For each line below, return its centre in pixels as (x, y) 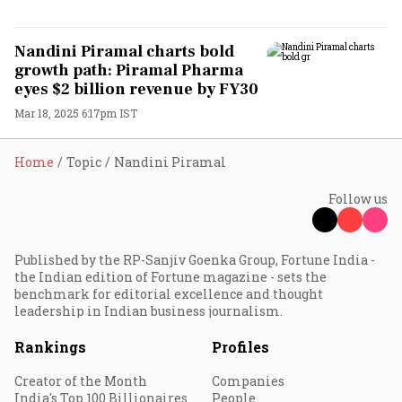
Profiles (240, 347)
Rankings (50, 347)
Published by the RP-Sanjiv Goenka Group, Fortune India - (195, 260)
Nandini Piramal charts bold (124, 52)
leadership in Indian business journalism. (149, 311)
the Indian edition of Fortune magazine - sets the (170, 277)
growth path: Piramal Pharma (129, 70)
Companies (248, 381)
